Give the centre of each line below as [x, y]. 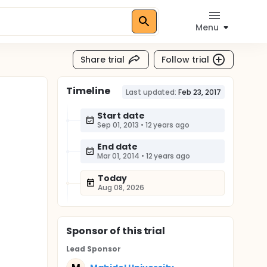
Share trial [103, 59]
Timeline [88, 91]
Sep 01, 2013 [118, 125]
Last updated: [151, 92]
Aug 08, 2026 [121, 187]
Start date [121, 116]
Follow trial [185, 59]
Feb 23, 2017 [200, 92]
